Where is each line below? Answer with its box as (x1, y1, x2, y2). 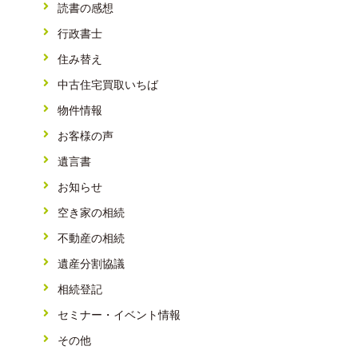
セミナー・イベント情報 (58, 308, 181, 321)
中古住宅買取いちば (58, 78, 158, 91)
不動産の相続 (58, 231, 125, 245)
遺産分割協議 (58, 257, 125, 270)
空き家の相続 (58, 205, 125, 219)
